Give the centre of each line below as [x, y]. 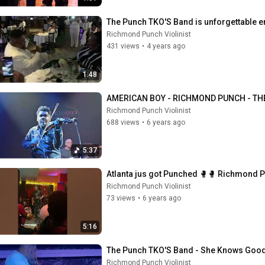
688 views [123, 122]
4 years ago [166, 46]
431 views [123, 46]
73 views [121, 198]
